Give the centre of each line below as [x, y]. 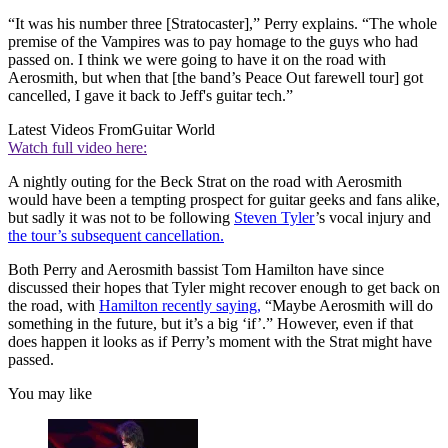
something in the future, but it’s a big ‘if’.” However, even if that [210, 323]
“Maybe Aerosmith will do [347, 305]
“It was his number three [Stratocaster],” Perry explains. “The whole [222, 23]
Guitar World [173, 129]
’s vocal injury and [373, 217]
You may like [50, 393]
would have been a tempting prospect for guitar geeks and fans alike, [224, 199]
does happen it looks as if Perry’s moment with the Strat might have [220, 341]
